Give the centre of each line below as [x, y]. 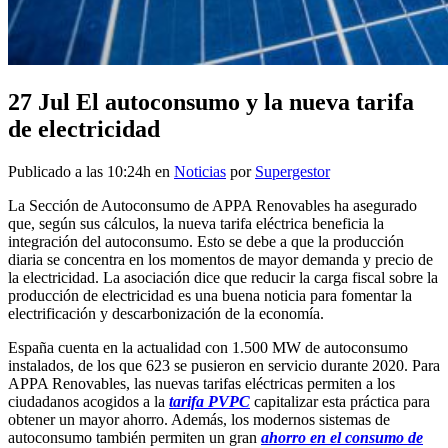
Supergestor [292, 171]
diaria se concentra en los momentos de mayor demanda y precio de [220, 259]
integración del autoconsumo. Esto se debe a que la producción [206, 241]
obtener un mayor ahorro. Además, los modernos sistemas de [199, 419]
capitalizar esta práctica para [340, 401]
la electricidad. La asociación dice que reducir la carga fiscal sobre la [223, 277]
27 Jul [39, 101]
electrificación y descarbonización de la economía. [166, 313]
